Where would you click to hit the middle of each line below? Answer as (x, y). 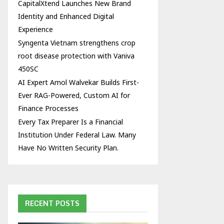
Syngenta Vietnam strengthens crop (77, 43)
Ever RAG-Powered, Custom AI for (74, 95)
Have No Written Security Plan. (68, 148)
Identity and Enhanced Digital (66, 16)
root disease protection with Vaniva (76, 56)
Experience (35, 29)
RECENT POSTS (52, 203)
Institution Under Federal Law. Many (77, 135)
